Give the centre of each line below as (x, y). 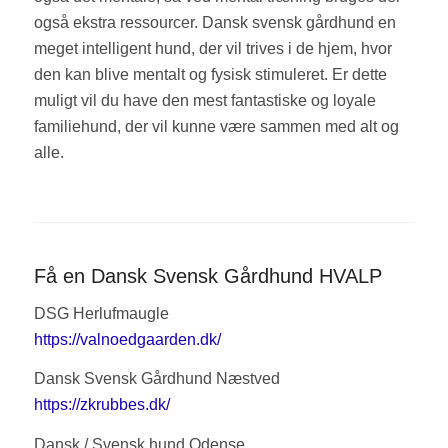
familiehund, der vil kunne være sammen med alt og (216, 127)
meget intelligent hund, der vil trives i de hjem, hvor (212, 49)
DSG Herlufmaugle (101, 313)
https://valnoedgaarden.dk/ (127, 339)
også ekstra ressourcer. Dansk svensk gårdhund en (214, 23)
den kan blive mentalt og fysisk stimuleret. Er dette (210, 75)
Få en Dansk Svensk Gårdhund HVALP (207, 276)
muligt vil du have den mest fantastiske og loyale (204, 101)
